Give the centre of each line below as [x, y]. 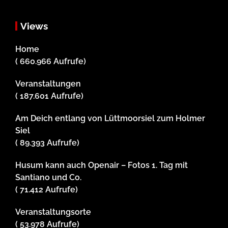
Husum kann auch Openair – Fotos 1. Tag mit [102, 165]
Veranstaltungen [48, 84]
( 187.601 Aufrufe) [49, 96]
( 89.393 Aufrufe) [47, 143]
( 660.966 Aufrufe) [51, 62]
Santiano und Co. [48, 178]
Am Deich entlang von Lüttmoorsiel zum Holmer [110, 119]
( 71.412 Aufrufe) [47, 190]
